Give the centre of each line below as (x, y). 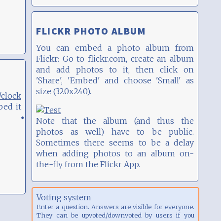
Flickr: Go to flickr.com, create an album (115, 58)
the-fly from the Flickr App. (88, 164)
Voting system (64, 197)
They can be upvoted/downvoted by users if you (115, 215)
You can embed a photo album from (115, 48)
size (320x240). (64, 91)
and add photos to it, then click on (115, 69)
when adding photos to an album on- (115, 153)
